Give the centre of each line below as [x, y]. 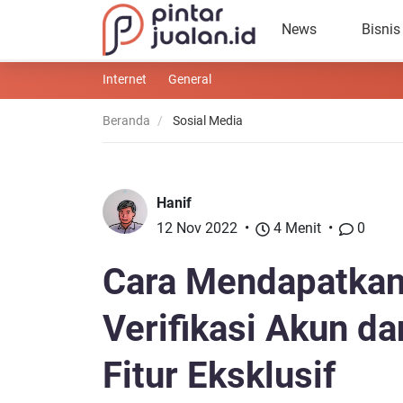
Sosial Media [206, 121]
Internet [125, 79]
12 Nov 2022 [197, 228]
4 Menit [296, 228]
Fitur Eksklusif [219, 376]
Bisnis [381, 29]
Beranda [126, 121]
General [190, 79]
